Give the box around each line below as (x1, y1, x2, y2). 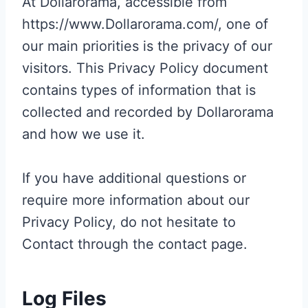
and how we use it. (22, 125, 145, 142)
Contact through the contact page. (22, 235, 247, 252)
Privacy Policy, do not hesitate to (22, 213, 236, 230)
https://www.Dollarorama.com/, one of (22, 15, 268, 32)
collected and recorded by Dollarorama (22, 103, 274, 120)
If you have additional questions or (22, 169, 246, 186)
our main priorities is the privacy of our (22, 37, 272, 54)
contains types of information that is (22, 81, 256, 98)
